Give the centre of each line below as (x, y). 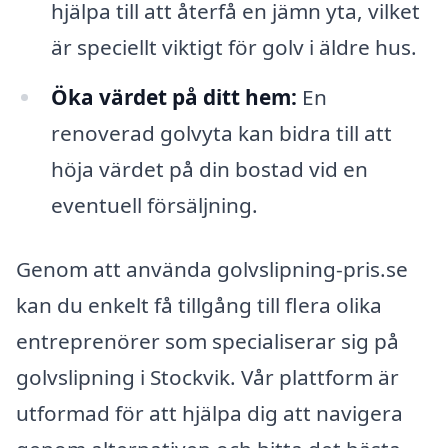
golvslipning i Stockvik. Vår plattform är (207, 376)
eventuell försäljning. (154, 205)
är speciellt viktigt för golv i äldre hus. (233, 47)
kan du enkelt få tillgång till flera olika (199, 304)
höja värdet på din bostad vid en (209, 169)
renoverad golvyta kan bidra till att (221, 133)
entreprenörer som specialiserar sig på (207, 340)
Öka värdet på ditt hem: (173, 97)
